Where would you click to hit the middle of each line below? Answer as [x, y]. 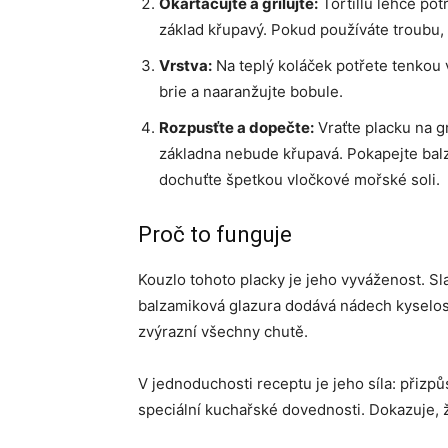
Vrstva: [185, 65]
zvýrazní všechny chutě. [223, 331]
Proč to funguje [215, 234]
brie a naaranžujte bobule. [251, 91]
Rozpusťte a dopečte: [236, 127]
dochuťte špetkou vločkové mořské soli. [299, 179]
